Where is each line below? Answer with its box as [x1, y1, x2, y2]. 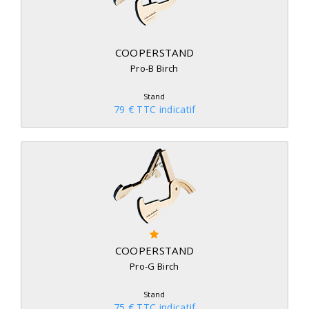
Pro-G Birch [130, 260, 179, 272]
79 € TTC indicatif [113, 103, 196, 116]
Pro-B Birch [130, 62, 179, 74]
